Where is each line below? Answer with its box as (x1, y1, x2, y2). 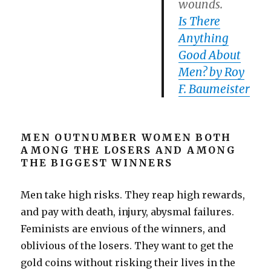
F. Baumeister (178, 82, 250, 97)
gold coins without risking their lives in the (21, 256, 236, 269)
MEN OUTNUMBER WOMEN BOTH (21, 131, 232, 144)
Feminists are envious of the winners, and (21, 223, 226, 235)
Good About (178, 48, 241, 63)
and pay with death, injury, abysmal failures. (21, 206, 235, 218)
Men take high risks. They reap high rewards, (21, 189, 246, 201)
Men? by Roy (178, 65, 245, 80)
